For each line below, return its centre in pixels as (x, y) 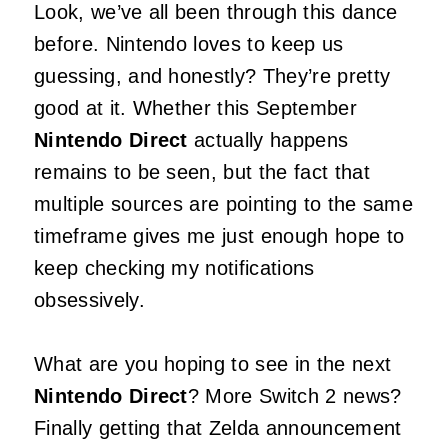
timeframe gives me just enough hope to (219, 236)
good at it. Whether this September (195, 108)
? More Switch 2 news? (294, 396)
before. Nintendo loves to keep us (189, 44)
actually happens (268, 140)
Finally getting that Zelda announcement (218, 428)
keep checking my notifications (174, 268)
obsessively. (89, 300)
